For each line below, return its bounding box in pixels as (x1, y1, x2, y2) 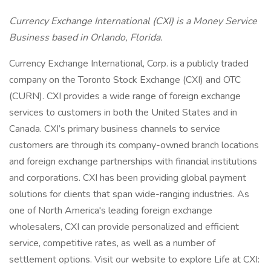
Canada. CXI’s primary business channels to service (9, 122, 220, 135)
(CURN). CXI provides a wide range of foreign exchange (9, 90, 241, 103)
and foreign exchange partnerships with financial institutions (9, 155, 257, 168)
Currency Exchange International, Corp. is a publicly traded (9, 57, 249, 70)
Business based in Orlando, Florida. (9, 31, 163, 44)
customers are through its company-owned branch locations (9, 139, 259, 152)
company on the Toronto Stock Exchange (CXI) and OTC (9, 73, 241, 87)
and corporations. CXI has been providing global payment (9, 171, 246, 184)
